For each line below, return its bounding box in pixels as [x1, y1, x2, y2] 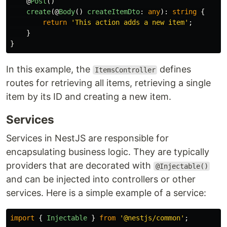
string [172, 8, 197, 16]
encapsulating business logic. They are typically [6, 146, 209, 157]
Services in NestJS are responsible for [6, 133, 169, 143]
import [10, 214, 34, 222]
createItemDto [87, 8, 140, 16]
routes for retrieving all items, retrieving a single [6, 78, 211, 88]
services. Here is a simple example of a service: [6, 187, 206, 198]
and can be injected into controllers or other [6, 174, 196, 184]
